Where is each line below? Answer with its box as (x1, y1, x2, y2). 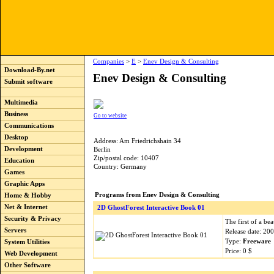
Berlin (94, 146, 111, 153)
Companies (93, 58, 124, 65)
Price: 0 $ (225, 247, 252, 254)
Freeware (243, 237, 271, 245)
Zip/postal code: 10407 (94, 155, 159, 161)
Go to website (94, 113, 127, 119)
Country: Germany (94, 163, 147, 170)
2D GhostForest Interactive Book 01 (97, 204, 205, 211)
